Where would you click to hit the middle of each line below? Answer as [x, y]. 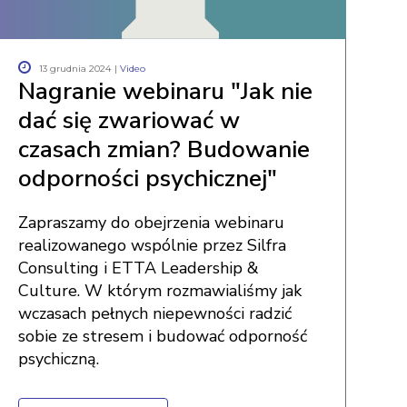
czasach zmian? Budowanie [164, 149]
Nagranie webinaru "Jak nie [165, 91]
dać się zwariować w [129, 120]
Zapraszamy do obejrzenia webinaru [151, 223]
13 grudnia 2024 [74, 69]
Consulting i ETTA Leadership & [138, 268]
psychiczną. [58, 359]
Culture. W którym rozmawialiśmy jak [159, 291]
